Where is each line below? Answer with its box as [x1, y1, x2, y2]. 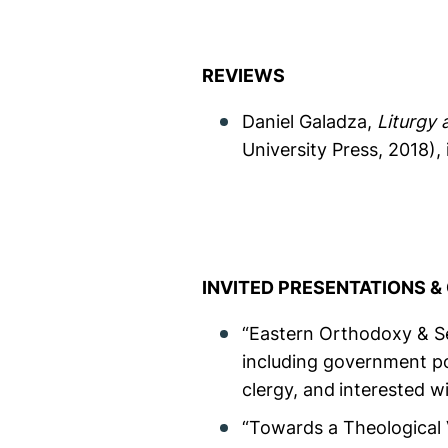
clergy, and [242, 378, 335, 400]
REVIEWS [202, 64, 285, 86]
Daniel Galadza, [242, 110, 377, 132]
